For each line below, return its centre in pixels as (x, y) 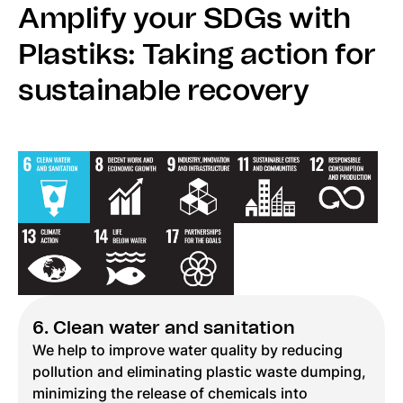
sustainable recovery (164, 91)
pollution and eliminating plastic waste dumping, (199, 372)
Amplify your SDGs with (184, 19)
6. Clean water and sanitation (164, 329)
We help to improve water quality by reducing (188, 351)
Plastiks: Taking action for (197, 55)
